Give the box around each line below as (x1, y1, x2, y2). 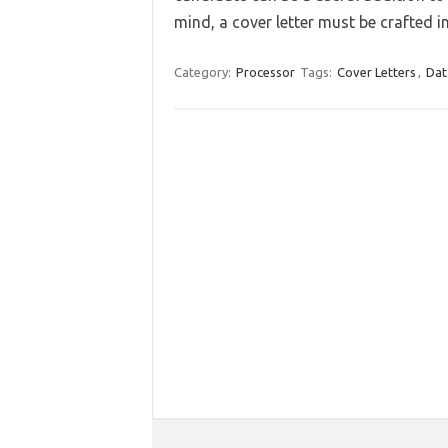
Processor (235, 65, 295, 79)
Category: (173, 65, 234, 79)
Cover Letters (336, 65, 416, 79)
